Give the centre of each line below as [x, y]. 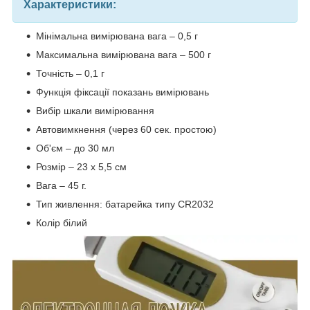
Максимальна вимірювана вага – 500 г [124, 54]
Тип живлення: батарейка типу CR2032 [125, 204]
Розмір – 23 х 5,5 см [81, 166]
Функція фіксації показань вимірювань [122, 92]
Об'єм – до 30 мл [75, 148]
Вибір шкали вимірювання [95, 110]
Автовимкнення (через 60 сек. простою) [126, 129]
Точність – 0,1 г [70, 73]
